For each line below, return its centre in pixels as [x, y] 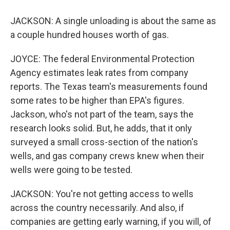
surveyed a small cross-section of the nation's [104, 142]
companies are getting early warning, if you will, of [111, 222]
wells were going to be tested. [71, 170]
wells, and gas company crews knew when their [107, 156]
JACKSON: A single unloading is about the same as [113, 21]
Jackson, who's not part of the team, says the [102, 114]
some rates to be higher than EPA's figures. [97, 100]
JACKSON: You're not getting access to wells [102, 194]
